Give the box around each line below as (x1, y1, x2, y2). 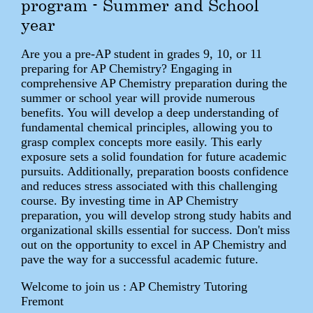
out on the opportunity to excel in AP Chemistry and (21, 237, 286, 252)
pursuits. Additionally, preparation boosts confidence (21, 163, 289, 178)
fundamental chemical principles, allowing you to (21, 119, 272, 134)
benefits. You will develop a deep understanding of (21, 105, 279, 119)
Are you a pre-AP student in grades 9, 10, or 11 (21, 46, 262, 61)
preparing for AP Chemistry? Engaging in (21, 61, 232, 75)
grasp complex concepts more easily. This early (21, 134, 262, 149)
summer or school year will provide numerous (21, 90, 255, 105)
